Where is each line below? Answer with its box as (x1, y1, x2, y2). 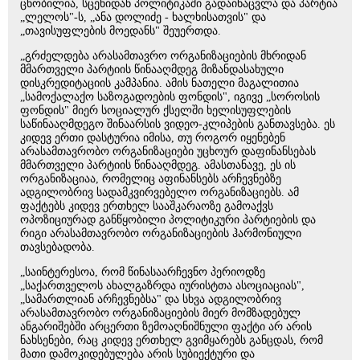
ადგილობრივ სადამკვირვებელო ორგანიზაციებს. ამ (20, 186, 299, 198)
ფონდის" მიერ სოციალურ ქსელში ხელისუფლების (20, 104, 291, 117)
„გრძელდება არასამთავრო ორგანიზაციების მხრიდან (20, 50, 306, 62)
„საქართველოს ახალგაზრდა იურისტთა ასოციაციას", (20, 280, 305, 292)
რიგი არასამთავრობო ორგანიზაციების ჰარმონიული (20, 227, 301, 239)
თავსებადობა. (20, 241, 95, 253)
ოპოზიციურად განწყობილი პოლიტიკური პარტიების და (20, 214, 316, 226)
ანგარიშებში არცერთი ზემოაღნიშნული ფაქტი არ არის (20, 321, 312, 333)
